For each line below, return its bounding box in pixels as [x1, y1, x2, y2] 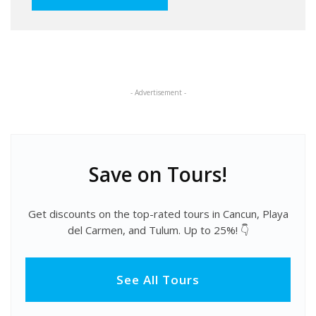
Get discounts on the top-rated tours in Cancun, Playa [28, 206, 288, 221]
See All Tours [116, 272, 200, 288]
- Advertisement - [130, 87, 186, 98]
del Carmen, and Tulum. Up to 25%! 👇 [67, 222, 249, 237]
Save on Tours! [89, 161, 227, 188]
